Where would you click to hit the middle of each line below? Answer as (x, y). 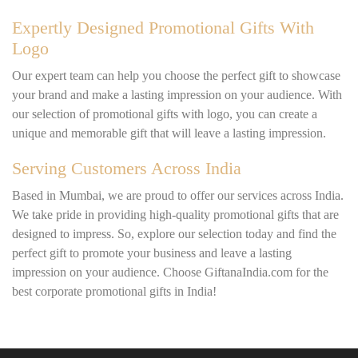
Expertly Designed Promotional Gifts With (163, 27)
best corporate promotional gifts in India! (114, 291)
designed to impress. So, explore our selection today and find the (174, 233)
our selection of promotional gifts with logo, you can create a (165, 113)
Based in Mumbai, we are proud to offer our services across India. (178, 195)
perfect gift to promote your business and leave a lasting (152, 253)
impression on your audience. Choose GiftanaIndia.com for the (170, 272)
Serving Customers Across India (127, 168)
